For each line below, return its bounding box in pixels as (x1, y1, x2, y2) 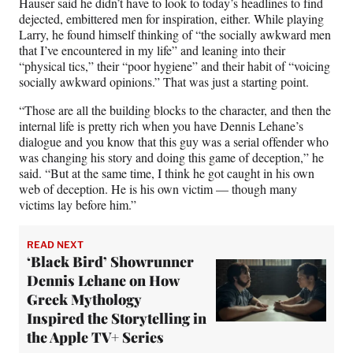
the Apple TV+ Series (27, 328, 164, 347)
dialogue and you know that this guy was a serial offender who (19, 133, 329, 150)
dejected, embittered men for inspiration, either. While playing (19, 10, 324, 28)
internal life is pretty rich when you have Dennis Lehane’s (19, 117, 303, 135)
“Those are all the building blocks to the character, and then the (19, 102, 331, 119)
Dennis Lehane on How (27, 271, 179, 291)
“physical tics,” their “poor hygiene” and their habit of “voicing (19, 58, 330, 75)
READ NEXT (27, 239, 84, 251)
